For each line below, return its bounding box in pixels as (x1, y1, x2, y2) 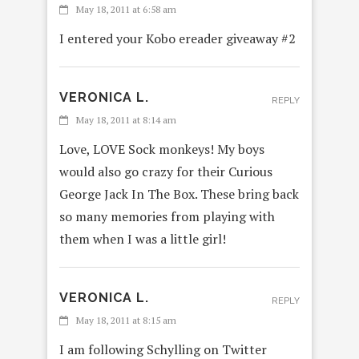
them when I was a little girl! (59, 230, 226, 248)
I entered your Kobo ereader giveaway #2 (59, 30, 296, 48)
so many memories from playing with (59, 208, 275, 226)
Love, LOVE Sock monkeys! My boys (59, 140, 264, 159)
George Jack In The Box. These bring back (59, 185, 299, 204)
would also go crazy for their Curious (59, 163, 272, 181)
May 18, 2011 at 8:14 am (76, 114, 176, 127)
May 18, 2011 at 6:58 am (76, 3, 176, 16)
